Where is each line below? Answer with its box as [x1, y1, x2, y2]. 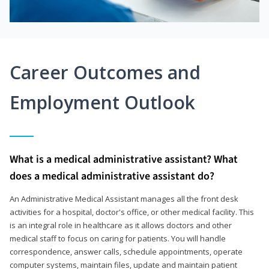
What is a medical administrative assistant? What [10, 151, 238, 167]
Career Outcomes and [10, 59, 201, 85]
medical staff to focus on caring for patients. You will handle [10, 232, 226, 244]
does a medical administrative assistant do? [10, 168, 214, 184]
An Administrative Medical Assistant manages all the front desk [10, 193, 238, 204]
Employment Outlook [10, 89, 195, 115]
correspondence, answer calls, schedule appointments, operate [10, 246, 243, 257]
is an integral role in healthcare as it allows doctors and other [10, 219, 232, 231]
